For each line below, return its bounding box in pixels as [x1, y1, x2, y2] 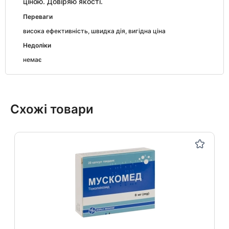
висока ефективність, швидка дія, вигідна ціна [23, 27, 166, 35]
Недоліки [23, 41, 51, 49]
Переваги [23, 13, 53, 20]
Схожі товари [10, 102, 94, 117]
